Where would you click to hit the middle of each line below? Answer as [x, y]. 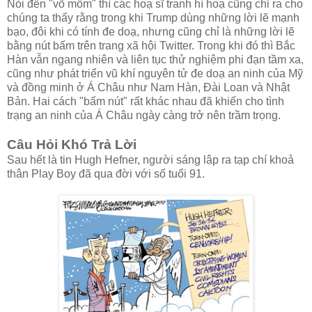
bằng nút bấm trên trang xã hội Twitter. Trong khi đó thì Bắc [151, 46]
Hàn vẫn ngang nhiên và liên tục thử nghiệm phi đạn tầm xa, [155, 60]
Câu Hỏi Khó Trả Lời [72, 145]
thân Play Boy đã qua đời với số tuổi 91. [106, 174]
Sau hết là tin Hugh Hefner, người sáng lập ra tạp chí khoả [150, 160]
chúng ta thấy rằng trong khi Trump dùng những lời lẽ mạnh [153, 18]
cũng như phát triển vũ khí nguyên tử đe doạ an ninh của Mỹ [155, 74]
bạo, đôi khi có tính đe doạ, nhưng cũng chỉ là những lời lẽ [151, 32]
